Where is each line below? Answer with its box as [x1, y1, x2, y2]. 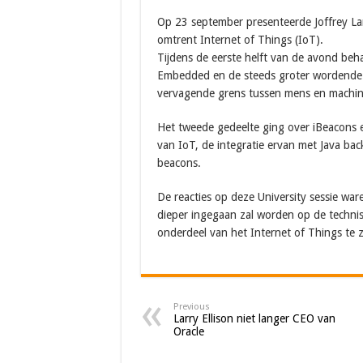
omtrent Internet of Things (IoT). [156, 33, 323, 46]
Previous [173, 301, 210, 312]
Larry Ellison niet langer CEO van [173, 312, 335, 325]
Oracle [173, 325, 204, 338]
